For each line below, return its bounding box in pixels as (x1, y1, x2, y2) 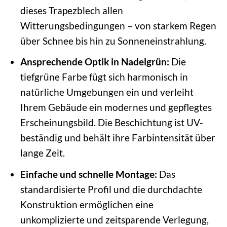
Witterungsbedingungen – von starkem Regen (20, 19, 216, 31)
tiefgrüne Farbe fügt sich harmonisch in (20, 71, 188, 83)
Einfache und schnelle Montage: (20, 168, 157, 180)
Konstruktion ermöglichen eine (20, 198, 154, 210)
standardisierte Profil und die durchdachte (20, 183, 202, 195)
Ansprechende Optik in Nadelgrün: (20, 56, 169, 68)
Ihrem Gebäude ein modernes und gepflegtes (20, 101, 212, 113)
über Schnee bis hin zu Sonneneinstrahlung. (20, 34, 206, 47)
